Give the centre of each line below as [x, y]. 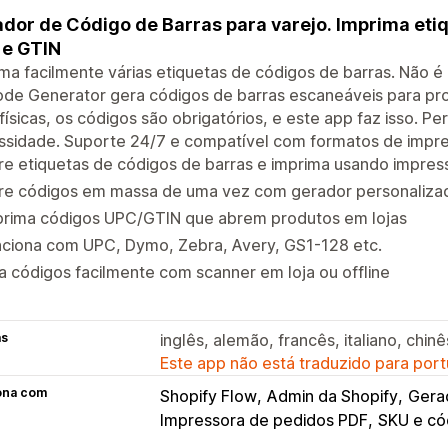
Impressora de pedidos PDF [264, 419]
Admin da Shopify [332, 395]
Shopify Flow [208, 395]
